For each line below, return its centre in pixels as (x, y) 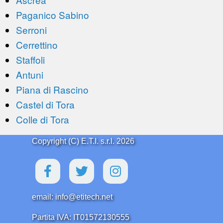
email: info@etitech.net (72, 197)
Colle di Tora (43, 119)
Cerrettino (37, 45)
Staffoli (30, 59)
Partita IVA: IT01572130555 (81, 217)
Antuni (30, 74)
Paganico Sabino (53, 15)
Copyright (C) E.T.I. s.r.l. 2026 (83, 141)
